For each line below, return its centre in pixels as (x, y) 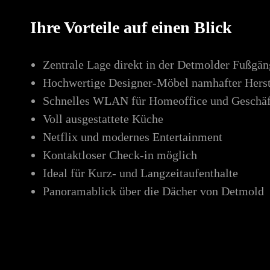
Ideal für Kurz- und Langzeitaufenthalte (140, 173)
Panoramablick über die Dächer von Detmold (153, 191)
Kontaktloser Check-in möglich (120, 155)
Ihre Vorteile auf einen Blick (131, 27)
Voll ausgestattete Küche (103, 119)
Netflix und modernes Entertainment (133, 137)
